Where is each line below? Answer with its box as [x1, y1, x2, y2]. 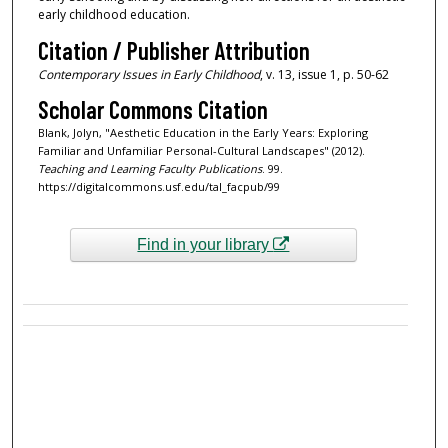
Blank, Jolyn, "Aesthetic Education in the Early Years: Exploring [37, 125, 368, 141]
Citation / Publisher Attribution [37, 35, 310, 65]
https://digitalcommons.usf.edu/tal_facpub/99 [37, 179, 280, 195]
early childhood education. [37, 6, 190, 24]
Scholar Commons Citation [37, 95, 268, 125]
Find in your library [137, 236, 274, 254]
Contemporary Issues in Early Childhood [37, 65, 260, 83]
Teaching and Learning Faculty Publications [37, 161, 262, 177]
